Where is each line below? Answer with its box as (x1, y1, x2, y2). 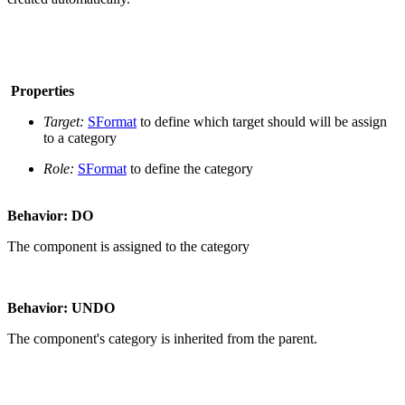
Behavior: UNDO (7, 299, 115, 316)
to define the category (127, 160, 253, 176)
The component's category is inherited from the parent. (7, 330, 317, 346)
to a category (43, 129, 117, 146)
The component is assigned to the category (7, 238, 250, 254)
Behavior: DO (7, 207, 93, 223)
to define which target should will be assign (137, 113, 387, 129)
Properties (7, 82, 74, 99)
